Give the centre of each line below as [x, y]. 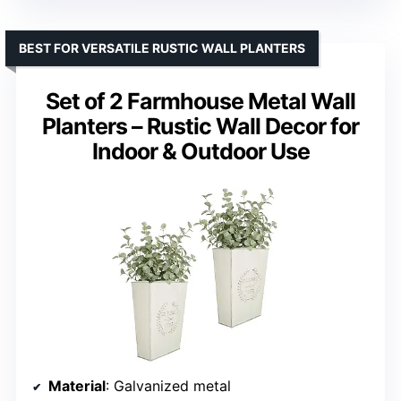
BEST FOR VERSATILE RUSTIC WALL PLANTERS [162, 47]
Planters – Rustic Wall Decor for [200, 126]
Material [77, 385]
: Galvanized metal [168, 385]
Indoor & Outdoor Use [200, 151]
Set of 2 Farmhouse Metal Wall [200, 101]
